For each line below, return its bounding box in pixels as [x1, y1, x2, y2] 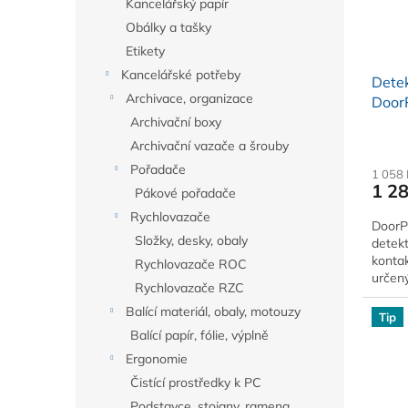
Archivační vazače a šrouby [130, 138, 289, 154]
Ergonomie [126, 351, 188, 367]
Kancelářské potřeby [121, 66, 240, 83]
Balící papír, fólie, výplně [130, 327, 269, 343]
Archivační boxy [130, 114, 221, 130]
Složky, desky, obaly [135, 232, 248, 249]
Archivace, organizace [126, 90, 253, 107]
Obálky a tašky [126, 19, 211, 36]
